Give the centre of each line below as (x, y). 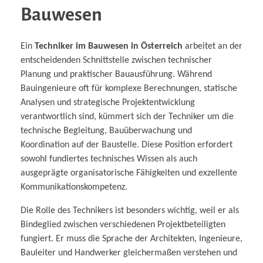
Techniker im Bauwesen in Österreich (109, 46)
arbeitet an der (213, 46)
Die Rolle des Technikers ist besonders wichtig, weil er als (130, 210)
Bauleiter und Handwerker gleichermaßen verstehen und (129, 253)
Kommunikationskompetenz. (74, 187)
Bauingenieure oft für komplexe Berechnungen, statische (129, 88)
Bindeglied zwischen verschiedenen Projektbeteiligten (123, 225)
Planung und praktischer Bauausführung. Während (116, 74)
